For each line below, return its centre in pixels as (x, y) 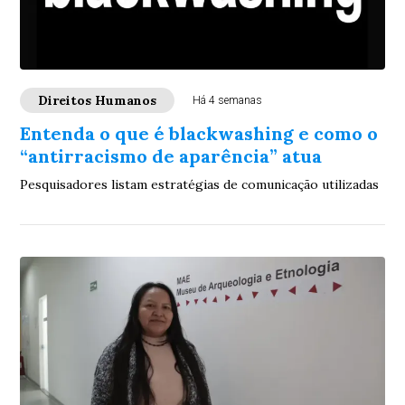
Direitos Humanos (98, 100)
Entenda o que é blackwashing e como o (199, 133)
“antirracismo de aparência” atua (171, 156)
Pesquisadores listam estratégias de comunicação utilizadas (200, 184)
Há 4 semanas (228, 100)
